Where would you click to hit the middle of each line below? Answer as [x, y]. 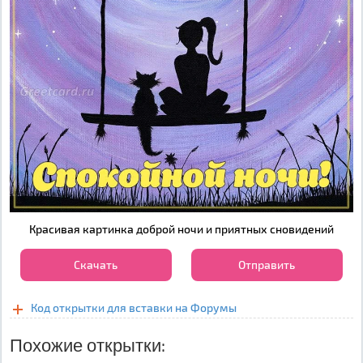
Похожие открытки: [88, 344]
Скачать [96, 265]
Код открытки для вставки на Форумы [134, 307]
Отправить [267, 265]
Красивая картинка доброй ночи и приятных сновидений [181, 229]
